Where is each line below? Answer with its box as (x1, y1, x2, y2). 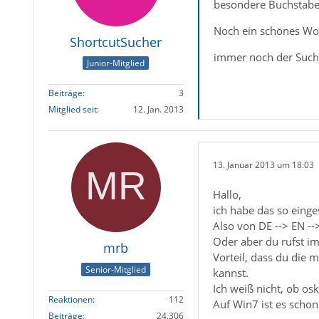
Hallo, (212, 187, 241, 202)
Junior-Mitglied (87, 57, 145, 70)
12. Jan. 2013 (132, 103, 184, 116)
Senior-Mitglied (85, 263, 147, 276)
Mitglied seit (48, 103, 97, 116)
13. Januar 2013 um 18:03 (212, 158, 314, 171)
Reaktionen (48, 293, 93, 305)
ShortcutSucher (70, 33, 162, 51)
